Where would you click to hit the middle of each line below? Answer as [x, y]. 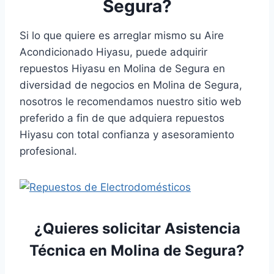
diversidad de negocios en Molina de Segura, [132, 85]
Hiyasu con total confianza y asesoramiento [127, 135]
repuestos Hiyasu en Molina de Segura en [122, 69]
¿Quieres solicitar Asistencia [137, 229]
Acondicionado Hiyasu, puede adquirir [113, 52]
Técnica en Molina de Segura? [137, 251]
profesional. [48, 151]
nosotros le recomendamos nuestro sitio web [131, 102]
